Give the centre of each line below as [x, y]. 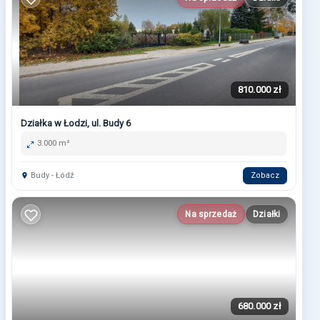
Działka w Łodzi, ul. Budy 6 [76, 124]
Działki [266, 215]
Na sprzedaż [211, 215]
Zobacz [265, 176]
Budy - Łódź [51, 176]
